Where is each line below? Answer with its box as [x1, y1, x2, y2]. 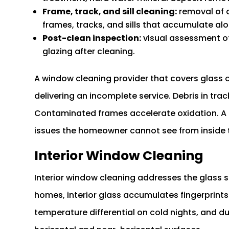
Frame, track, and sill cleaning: [42, 6, 177, 18]
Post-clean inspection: [42, 32, 142, 44]
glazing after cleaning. [42, 45, 135, 58]
